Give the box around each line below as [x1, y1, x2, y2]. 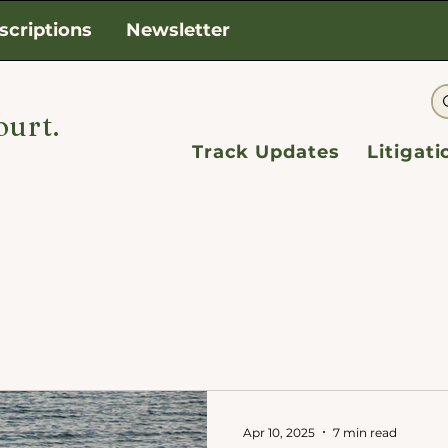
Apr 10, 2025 [243, 424, 315, 440]
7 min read [333, 424, 397, 440]
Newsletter [126, 19, 230, 41]
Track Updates [191, 141, 340, 163]
